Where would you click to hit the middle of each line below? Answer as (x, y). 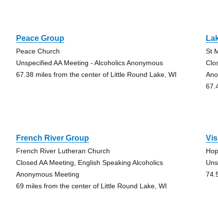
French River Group (52, 138)
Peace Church (38, 51)
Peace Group (40, 38)
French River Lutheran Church (63, 151)
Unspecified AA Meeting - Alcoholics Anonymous (89, 63)
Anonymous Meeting (47, 174)
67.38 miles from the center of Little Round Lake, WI (96, 74)
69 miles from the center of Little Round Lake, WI (91, 186)
